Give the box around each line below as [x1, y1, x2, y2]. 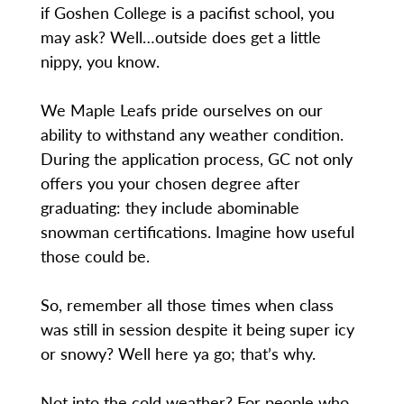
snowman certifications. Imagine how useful [40, 220, 354, 243]
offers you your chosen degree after [40, 171, 300, 195]
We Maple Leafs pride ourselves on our [40, 98, 323, 122]
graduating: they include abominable [40, 196, 299, 219]
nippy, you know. [40, 50, 160, 73]
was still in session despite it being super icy [40, 317, 354, 341]
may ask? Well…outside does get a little [40, 25, 321, 49]
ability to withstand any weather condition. [40, 123, 344, 146]
